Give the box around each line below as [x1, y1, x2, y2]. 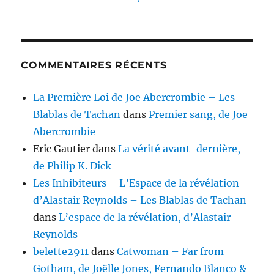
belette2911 [33, 245, 89, 258]
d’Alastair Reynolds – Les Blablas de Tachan [33, 194, 247, 207]
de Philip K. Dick [33, 160, 112, 172]
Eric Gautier [33, 143, 91, 155]
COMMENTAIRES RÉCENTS [21, 59, 167, 72]
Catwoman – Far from [117, 245, 224, 258]
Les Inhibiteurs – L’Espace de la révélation [33, 177, 240, 190]
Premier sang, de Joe [149, 108, 248, 121]
